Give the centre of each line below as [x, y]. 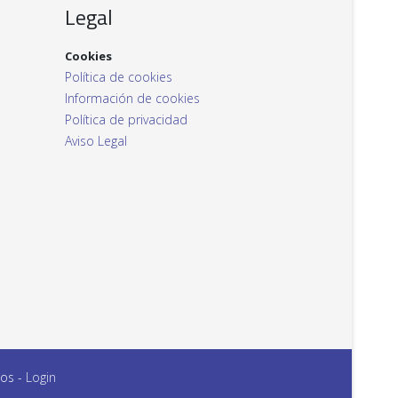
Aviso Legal [96, 141]
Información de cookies [132, 98]
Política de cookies [119, 77]
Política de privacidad [126, 119]
